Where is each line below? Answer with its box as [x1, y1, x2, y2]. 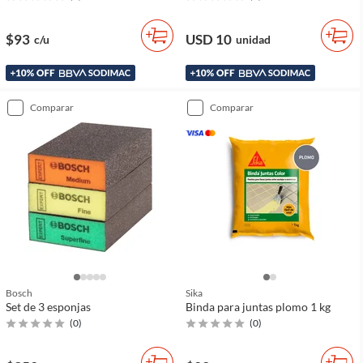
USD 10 [186, 31, 232, 48]
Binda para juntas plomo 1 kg [186, 300, 331, 314]
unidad [236, 32, 271, 46]
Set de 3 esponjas [6, 300, 91, 314]
